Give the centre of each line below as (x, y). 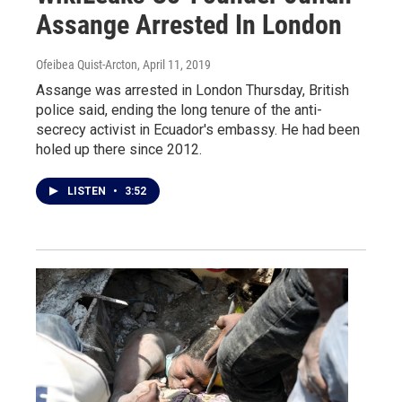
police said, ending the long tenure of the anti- (179, 109)
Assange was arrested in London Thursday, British (192, 90)
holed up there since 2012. (119, 149)
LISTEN (88, 191)
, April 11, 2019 (174, 64)
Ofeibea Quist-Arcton (87, 64)
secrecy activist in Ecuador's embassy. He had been (198, 129)
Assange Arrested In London (189, 24)
